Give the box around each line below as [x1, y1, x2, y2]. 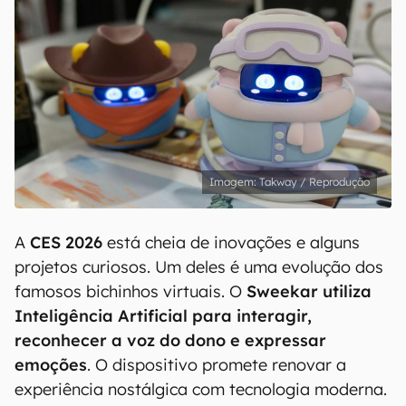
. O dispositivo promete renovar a [87, 354, 346, 375]
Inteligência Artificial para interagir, [14, 305, 312, 326]
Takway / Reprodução [259, 175, 370, 188]
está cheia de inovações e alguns [102, 232, 360, 253]
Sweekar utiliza [246, 281, 372, 302]
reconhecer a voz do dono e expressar [14, 330, 326, 351]
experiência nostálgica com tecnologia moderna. [14, 379, 387, 400]
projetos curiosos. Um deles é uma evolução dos [14, 256, 383, 277]
